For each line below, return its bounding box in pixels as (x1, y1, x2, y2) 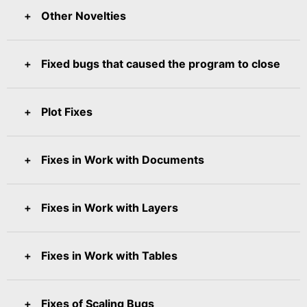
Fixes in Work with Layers (41, 200, 178, 214)
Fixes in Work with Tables (41, 248, 177, 262)
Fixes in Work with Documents (41, 152, 204, 167)
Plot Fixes (41, 104, 93, 119)
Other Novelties (41, 8, 126, 23)
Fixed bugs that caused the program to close (41, 56, 280, 71)
